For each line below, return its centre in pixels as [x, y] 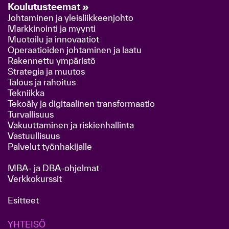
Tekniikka [26, 93]
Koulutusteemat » [48, 7]
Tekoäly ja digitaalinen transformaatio [81, 104]
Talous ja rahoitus [42, 82]
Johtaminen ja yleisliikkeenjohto [72, 18]
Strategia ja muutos [46, 71]
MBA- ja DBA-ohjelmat [53, 168]
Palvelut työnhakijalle [50, 146]
